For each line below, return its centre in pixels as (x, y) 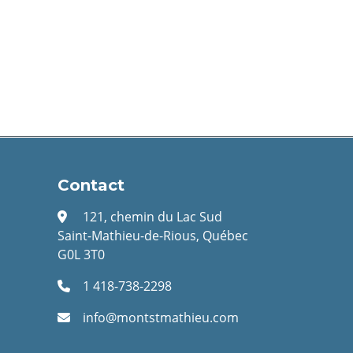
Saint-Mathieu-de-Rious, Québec (153, 236)
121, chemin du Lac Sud (152, 217)
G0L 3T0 (81, 255)
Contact (91, 185)
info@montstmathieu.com (161, 318)
